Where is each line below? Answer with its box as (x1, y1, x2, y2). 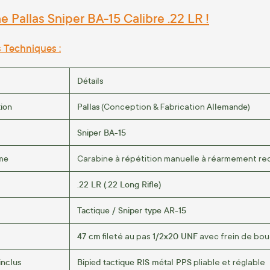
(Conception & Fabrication (99, 101, 207, 111)
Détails (77, 74, 103, 86)
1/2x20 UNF (152, 230, 198, 242)
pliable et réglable (192, 257, 265, 267)
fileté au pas (101, 231, 152, 241)
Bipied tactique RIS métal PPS (77, 256, 192, 268)
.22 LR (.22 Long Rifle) (77, 178, 161, 190)
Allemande (207, 100, 248, 112)
